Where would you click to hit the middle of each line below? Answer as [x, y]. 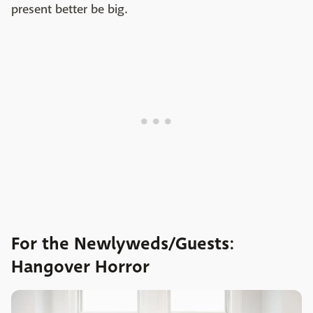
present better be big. [70, 10]
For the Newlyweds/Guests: [123, 244]
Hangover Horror [80, 267]
